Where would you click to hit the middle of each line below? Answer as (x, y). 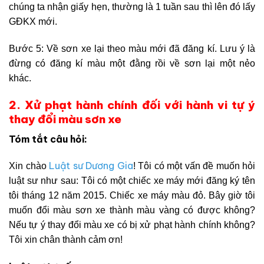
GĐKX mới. (33, 22)
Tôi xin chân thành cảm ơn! (66, 240)
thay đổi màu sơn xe (65, 119)
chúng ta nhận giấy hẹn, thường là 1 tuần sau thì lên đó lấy (132, 7)
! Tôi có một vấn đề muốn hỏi (194, 166)
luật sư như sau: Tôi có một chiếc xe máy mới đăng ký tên (132, 181)
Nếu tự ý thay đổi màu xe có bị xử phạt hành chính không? (132, 225)
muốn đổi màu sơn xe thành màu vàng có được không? (132, 210)
